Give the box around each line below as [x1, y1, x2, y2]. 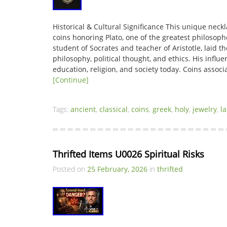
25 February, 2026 [87, 164, 147, 174]
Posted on [53, 164, 87, 174]
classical [99, 104, 128, 114]
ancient [70, 104, 96, 114]
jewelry [193, 104, 217, 114]
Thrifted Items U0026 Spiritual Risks [53, 148, 204, 160]
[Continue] [53, 75, 89, 85]
